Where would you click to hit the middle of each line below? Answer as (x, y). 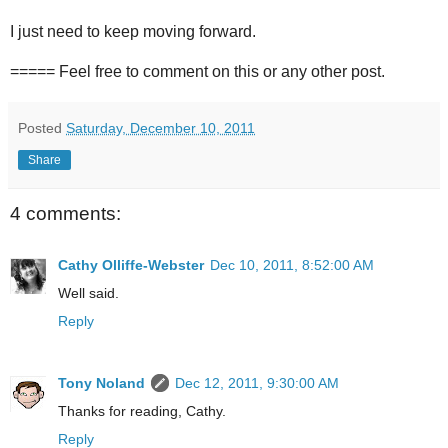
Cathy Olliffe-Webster (131, 265)
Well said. (88, 293)
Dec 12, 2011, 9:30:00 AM (257, 383)
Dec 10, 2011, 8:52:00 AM (292, 265)
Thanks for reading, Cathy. (142, 411)
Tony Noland (101, 383)
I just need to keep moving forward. (133, 31)
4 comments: (65, 213)
